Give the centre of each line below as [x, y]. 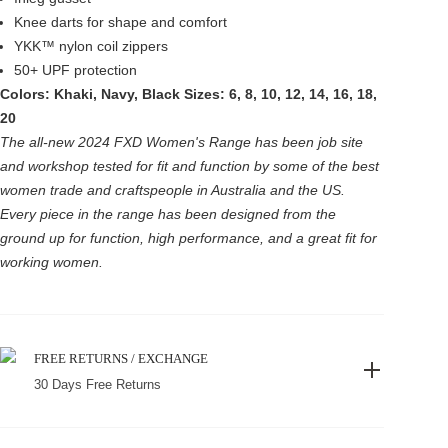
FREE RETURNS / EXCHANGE [121, 358]
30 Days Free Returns [97, 384]
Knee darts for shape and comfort [120, 22]
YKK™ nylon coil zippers [91, 46]
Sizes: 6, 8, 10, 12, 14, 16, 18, [280, 94]
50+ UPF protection [75, 70]
